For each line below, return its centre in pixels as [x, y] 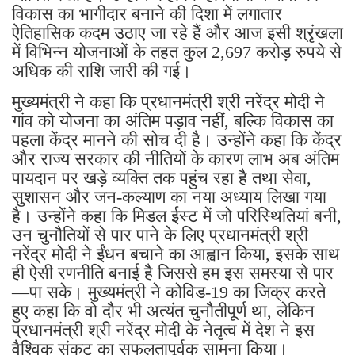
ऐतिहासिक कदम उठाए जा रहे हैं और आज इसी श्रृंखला [177, 32]
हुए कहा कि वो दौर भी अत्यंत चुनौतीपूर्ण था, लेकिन [163, 311]
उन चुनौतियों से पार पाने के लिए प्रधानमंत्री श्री [160, 235]
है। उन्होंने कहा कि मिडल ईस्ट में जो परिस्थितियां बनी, [177, 216]
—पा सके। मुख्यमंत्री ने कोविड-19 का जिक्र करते [169, 292]
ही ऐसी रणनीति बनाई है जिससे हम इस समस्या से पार [173, 273]
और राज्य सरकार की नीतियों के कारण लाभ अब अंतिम [176, 158]
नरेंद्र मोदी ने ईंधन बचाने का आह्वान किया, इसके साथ [176, 254]
